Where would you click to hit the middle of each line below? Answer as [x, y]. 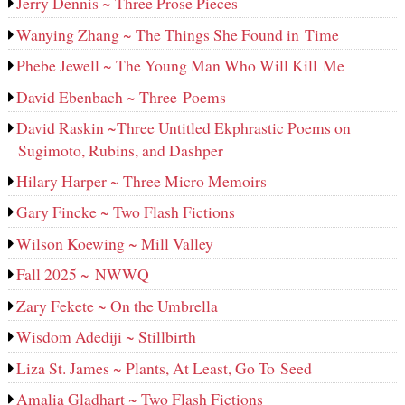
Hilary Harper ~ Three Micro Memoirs [142, 180]
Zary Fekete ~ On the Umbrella [118, 305]
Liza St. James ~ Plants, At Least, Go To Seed [165, 367]
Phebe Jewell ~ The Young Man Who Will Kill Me [181, 66]
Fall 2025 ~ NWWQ [83, 274]
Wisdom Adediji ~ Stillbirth [107, 337]
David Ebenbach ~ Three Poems [122, 96]
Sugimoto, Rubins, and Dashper [120, 151]
